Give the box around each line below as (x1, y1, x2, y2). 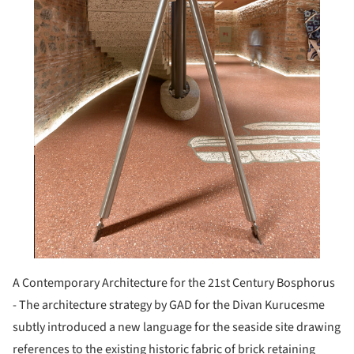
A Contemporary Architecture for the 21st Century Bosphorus (13, 274, 335, 292)
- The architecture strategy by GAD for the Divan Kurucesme (13, 296, 325, 314)
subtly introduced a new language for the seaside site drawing (13, 318, 341, 337)
